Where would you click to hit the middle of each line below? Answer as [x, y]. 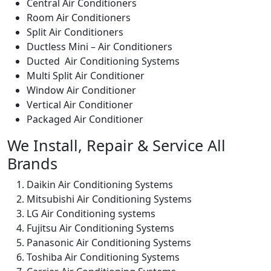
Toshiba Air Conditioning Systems [103, 257]
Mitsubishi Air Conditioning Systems [109, 199]
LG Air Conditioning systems [91, 213]
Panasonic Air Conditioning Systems [109, 242]
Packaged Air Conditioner [85, 119]
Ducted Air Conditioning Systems [103, 61]
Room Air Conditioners [79, 17]
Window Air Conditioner [81, 90]
